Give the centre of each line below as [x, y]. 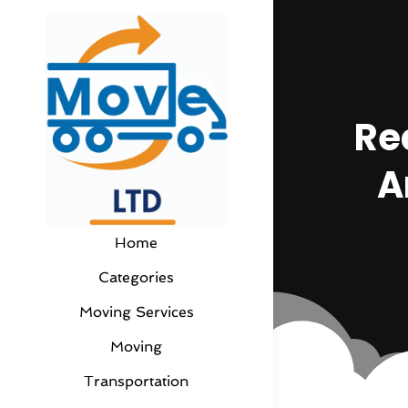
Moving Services [136, 312]
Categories [136, 278]
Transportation [136, 382]
